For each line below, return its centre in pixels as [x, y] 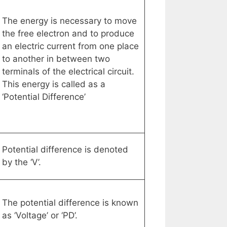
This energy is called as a [53, 84]
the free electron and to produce [68, 34]
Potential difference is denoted [65, 150]
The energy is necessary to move [69, 21]
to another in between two [56, 59]
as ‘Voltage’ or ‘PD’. [40, 216]
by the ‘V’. [21, 162]
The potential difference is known [70, 203]
